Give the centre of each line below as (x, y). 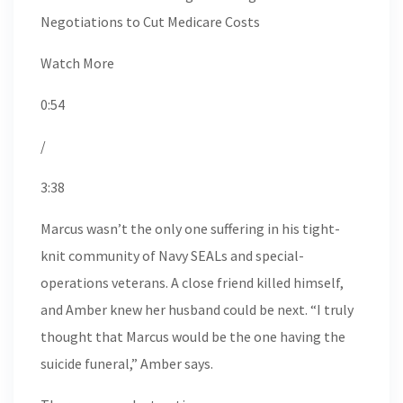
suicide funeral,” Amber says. (127, 363)
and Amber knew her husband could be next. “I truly (197, 309)
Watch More (77, 63)
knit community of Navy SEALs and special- (172, 255)
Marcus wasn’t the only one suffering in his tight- (190, 228)
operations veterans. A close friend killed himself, (192, 282)
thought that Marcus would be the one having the (193, 336)
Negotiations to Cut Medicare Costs (150, 22)
